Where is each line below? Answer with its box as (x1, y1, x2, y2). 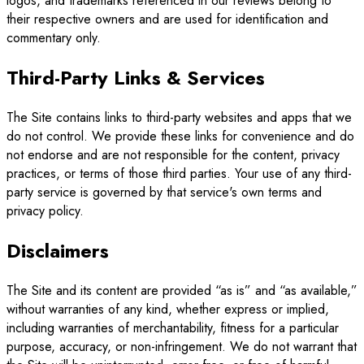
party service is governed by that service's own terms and (6, 182, 322, 201)
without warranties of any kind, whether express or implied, (6, 299, 329, 318)
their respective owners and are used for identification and (6, 10, 328, 29)
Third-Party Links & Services (6, 63, 265, 93)
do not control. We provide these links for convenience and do (6, 126, 354, 145)
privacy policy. (6, 201, 84, 220)
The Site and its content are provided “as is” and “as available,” (6, 280, 357, 300)
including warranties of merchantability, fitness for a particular (6, 318, 339, 337)
